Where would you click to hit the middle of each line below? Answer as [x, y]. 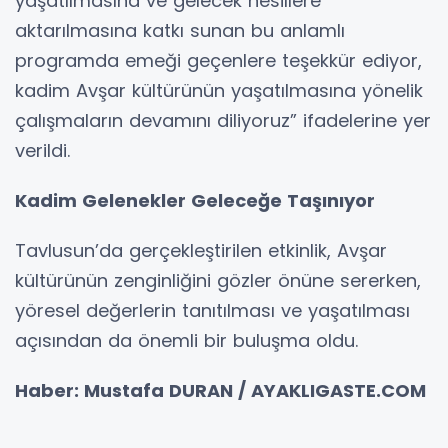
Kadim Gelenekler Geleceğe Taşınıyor [195, 200]
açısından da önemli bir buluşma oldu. [186, 340]
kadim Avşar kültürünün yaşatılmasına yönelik [219, 90]
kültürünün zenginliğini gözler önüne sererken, [218, 280]
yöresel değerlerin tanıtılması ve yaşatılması [212, 310]
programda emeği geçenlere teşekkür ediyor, [218, 60]
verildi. [42, 150]
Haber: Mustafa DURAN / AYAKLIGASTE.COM [223, 390]
